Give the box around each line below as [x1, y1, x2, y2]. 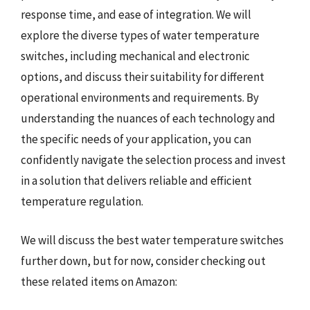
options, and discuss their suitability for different [21, 69, 264, 84]
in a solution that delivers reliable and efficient [21, 173, 252, 188]
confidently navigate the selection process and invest [21, 152, 286, 167]
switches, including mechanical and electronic [21, 48, 250, 64]
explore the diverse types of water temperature [21, 28, 259, 43]
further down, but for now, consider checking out [21, 253, 266, 268]
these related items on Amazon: [21, 273, 177, 289]
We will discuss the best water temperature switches [21, 232, 284, 248]
